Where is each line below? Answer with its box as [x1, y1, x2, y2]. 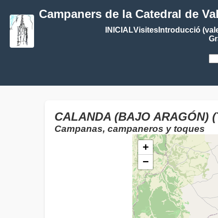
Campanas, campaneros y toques [54, 124, 205, 134]
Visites [133, 26, 158, 34]
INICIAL [105, 26, 133, 34]
